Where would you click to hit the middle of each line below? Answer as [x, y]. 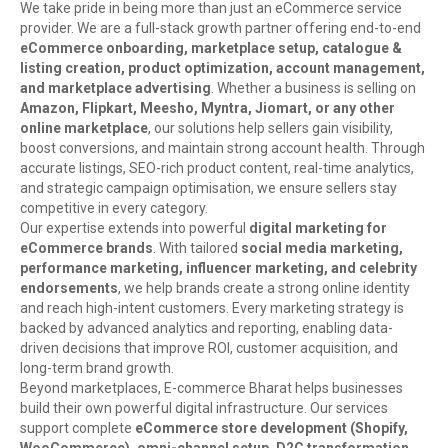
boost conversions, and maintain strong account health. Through [222, 148]
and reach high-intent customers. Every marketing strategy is [212, 308]
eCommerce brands [86, 248]
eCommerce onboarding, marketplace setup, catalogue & [211, 48]
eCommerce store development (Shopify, [271, 428]
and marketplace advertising [115, 88]
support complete [77, 428]
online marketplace [84, 128]
